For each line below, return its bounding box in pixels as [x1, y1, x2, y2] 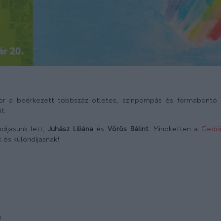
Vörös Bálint [104, 124, 148, 133]
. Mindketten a [148, 124, 201, 133]
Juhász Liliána [48, 124, 93, 133]
